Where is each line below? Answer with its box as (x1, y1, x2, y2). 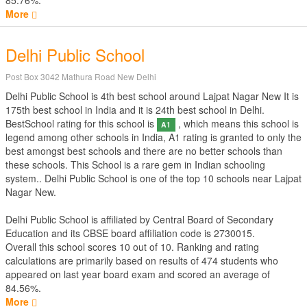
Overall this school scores (5, 240, 119, 254)
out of (130, 240, 160, 254)
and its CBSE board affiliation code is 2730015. (49, 226, 255, 240)
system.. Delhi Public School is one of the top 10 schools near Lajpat (5, 171, 302, 185)
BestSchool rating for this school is (5, 116, 157, 130)
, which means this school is (175, 116, 299, 130)
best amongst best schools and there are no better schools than (5, 144, 282, 158)
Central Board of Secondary (153, 212, 273, 226)
